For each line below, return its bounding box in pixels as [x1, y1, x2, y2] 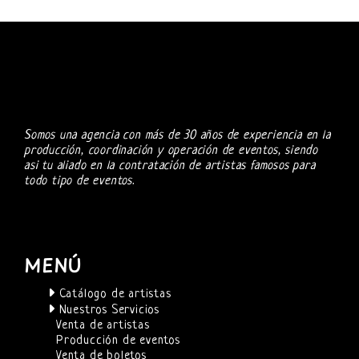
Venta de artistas [56, 319, 150, 333]
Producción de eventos [56, 334, 180, 349]
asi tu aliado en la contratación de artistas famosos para [24, 159, 316, 174]
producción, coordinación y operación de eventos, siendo [24, 144, 318, 159]
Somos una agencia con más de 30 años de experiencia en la [24, 129, 331, 143]
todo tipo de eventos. [24, 175, 135, 189]
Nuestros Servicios [54, 304, 160, 318]
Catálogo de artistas [54, 288, 171, 302]
